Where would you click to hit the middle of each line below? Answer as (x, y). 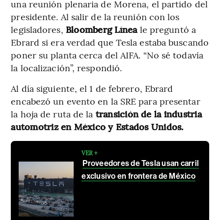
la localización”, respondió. (67, 68)
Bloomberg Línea (100, 29)
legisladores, (37, 29)
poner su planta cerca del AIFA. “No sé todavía (107, 55)
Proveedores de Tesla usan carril (141, 164)
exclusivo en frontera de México (138, 176)
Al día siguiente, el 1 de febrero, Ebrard (92, 88)
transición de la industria (149, 114)
